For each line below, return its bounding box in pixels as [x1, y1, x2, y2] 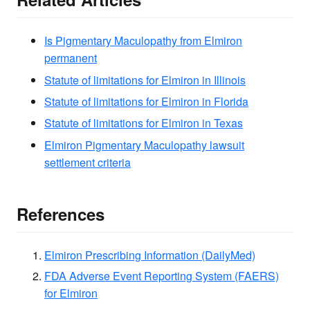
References [17, 201, 104, 226]
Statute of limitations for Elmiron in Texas [44, 115, 243, 131]
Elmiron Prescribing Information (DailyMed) [44, 247, 255, 264]
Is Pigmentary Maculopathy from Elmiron [44, 33, 242, 49]
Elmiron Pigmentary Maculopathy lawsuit [44, 136, 244, 153]
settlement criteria [44, 154, 131, 170]
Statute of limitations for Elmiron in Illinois [44, 71, 246, 88]
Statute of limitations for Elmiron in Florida [44, 93, 248, 109]
